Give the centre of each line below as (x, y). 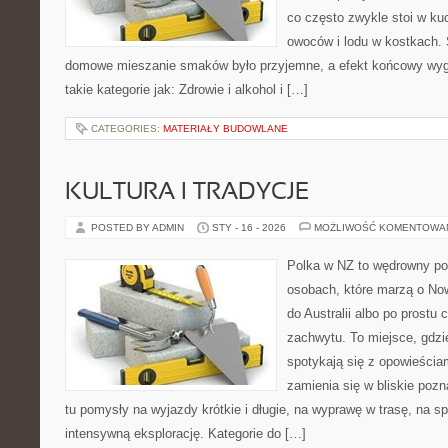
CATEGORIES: (127, 128)
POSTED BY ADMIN (139, 227)
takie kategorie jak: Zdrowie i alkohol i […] (186, 89)
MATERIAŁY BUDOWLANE (225, 128)
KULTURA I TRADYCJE (187, 193)
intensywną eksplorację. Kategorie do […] (185, 433)
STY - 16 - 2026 (249, 227)
